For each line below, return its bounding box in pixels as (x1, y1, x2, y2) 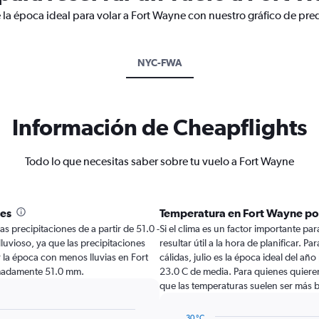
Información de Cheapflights (12, 114, 307, 140)
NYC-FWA (137, 57, 182, 68)
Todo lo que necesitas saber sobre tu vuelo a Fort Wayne (25, 155, 294, 168)
